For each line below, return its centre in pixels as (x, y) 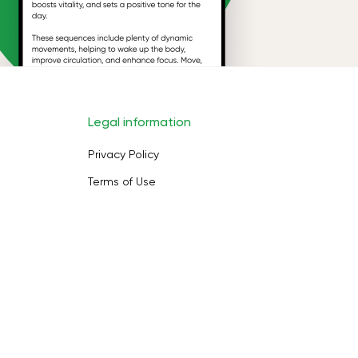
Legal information (139, 122)
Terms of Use (122, 181)
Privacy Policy (123, 154)
